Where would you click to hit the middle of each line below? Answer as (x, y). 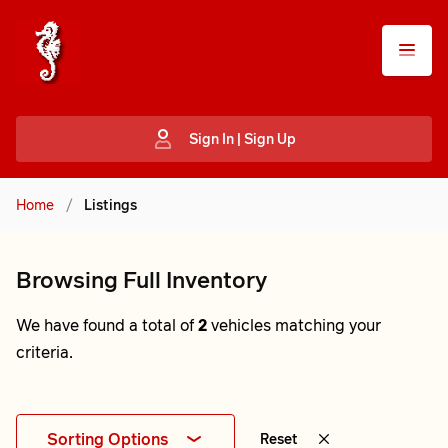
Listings (110, 204)
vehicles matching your (294, 325)
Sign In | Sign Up (242, 138)
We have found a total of (107, 325)
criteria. (44, 352)
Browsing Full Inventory (141, 279)
